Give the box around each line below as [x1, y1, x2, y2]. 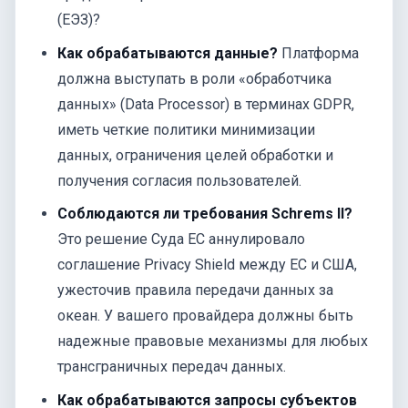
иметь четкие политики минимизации [57, 120, 316, 138]
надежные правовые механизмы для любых [57, 332, 369, 351]
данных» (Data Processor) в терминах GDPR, [57, 95, 355, 113]
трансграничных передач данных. [57, 358, 287, 376]
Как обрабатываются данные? [57, 44, 279, 62]
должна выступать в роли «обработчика [57, 69, 332, 87]
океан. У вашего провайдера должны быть [57, 307, 354, 325]
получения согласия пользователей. [57, 171, 302, 189]
